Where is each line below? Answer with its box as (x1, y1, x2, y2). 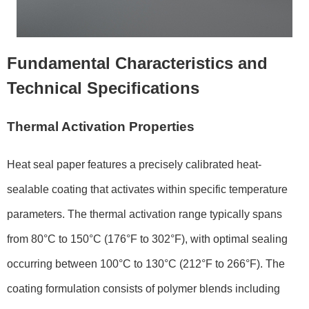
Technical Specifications (7, 78, 199, 97)
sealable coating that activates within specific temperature (7, 183, 288, 195)
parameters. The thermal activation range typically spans (7, 208, 282, 220)
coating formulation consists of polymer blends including (7, 282, 280, 295)
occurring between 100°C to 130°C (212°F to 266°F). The (7, 257, 285, 270)
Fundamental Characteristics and (7, 53, 268, 72)
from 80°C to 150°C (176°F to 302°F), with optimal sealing (7, 232, 288, 245)
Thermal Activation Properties (7, 119, 195, 134)
